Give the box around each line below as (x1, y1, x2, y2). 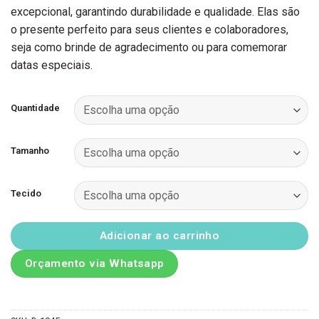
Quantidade (11, 103, 60, 114)
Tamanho (11, 145, 49, 157)
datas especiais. (11, 58, 93, 72)
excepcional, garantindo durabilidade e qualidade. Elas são (11, 4, 300, 19)
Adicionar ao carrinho (99, 229, 220, 243)
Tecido (11, 188, 41, 199)
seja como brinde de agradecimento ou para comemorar (11, 40, 287, 54)
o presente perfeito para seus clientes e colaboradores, (11, 22, 288, 36)
